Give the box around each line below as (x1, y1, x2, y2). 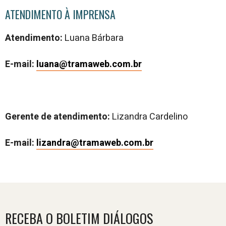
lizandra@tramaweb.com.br (36, 136, 153, 150)
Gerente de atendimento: (5, 109, 110, 124)
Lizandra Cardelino (110, 109, 188, 124)
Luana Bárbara (65, 31, 124, 45)
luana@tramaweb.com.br (36, 57, 142, 71)
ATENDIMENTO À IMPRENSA (5, 6, 116, 22)
